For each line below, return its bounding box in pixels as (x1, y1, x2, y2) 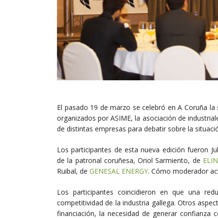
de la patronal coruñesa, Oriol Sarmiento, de (57, 156, 203, 165)
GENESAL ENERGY (90, 166, 148, 176)
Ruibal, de (57, 166, 90, 176)
